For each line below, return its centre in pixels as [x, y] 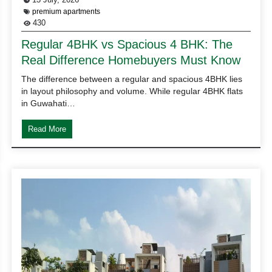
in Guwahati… [49, 103]
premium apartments [66, 11]
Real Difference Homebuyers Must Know [131, 60]
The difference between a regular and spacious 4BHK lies [132, 79]
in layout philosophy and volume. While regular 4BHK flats [132, 91]
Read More [47, 129]
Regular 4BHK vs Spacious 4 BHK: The [127, 44]
